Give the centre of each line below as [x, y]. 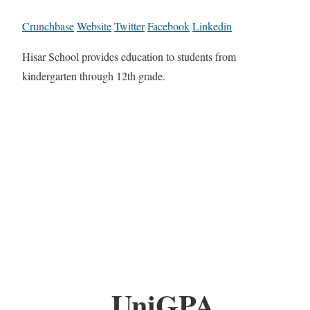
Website [94, 26]
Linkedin [212, 26]
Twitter [129, 26]
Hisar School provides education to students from [129, 57]
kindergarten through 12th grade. [94, 76]
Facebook [168, 26]
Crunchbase [48, 26]
